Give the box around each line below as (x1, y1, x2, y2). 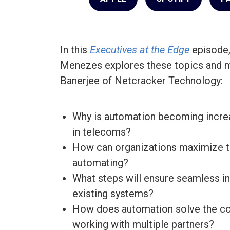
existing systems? (72, 187, 154, 200)
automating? (72, 157, 128, 169)
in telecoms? (72, 126, 131, 139)
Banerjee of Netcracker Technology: (60, 74, 223, 87)
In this (60, 44, 90, 56)
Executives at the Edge (90, 44, 189, 56)
